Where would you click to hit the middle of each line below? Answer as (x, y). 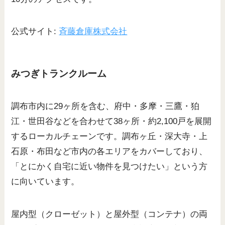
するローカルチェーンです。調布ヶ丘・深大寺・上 (109, 137)
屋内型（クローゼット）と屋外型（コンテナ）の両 (109, 214)
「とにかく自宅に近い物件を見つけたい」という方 (109, 167)
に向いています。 (45, 182)
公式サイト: (35, 31)
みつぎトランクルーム (59, 74)
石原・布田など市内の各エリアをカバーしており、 (109, 152)
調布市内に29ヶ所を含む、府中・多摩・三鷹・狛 (105, 106)
